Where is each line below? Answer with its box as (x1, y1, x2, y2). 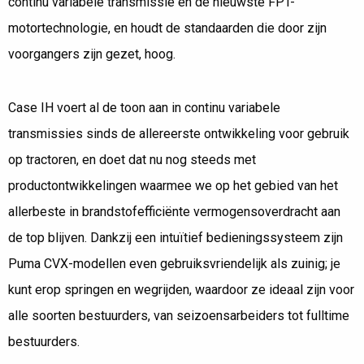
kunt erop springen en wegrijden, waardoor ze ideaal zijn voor (8, 282, 354, 298)
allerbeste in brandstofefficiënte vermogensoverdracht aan (8, 204, 340, 220)
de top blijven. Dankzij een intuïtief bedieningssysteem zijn (8, 230, 343, 246)
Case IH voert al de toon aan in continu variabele (8, 100, 280, 116)
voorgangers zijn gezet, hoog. (8, 46, 175, 63)
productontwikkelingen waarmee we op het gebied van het (8, 178, 338, 194)
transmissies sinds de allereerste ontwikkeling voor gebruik (8, 126, 349, 142)
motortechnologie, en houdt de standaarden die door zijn (8, 20, 327, 37)
